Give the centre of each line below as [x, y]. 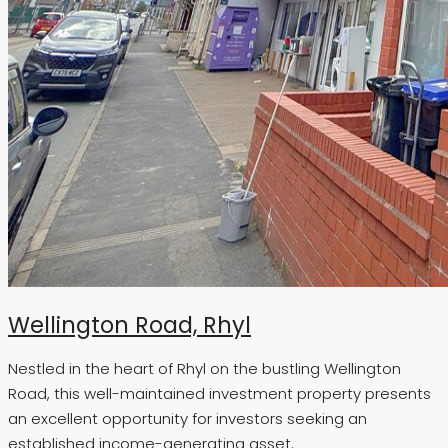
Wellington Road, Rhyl [129, 324]
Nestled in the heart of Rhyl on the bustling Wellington [204, 369]
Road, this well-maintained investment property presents [219, 394]
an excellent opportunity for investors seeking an [187, 419]
